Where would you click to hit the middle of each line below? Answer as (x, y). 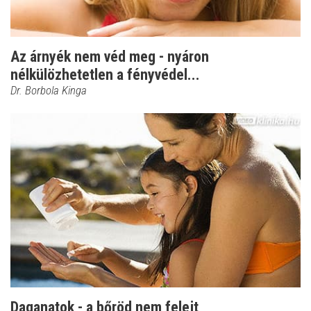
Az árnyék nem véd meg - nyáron (110, 57)
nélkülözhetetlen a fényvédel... (105, 75)
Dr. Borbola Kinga (49, 91)
